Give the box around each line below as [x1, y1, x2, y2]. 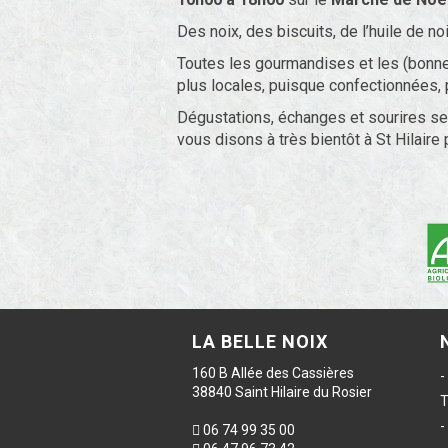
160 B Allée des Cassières [192, 365, 354, 381]
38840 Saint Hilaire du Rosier [192, 384, 372, 400]
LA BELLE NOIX [192, 331, 328, 352]
